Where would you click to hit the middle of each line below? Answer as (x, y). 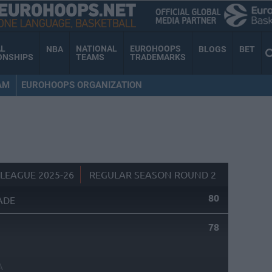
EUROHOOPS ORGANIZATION (81, 85)
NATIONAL (97, 49)
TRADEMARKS (158, 57)
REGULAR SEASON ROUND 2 (152, 175)
